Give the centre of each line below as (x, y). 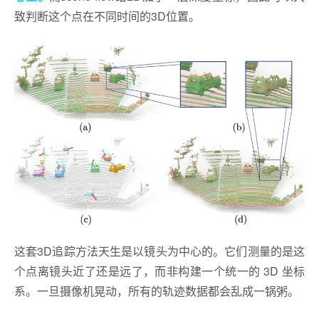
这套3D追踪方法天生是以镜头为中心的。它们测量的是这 (159, 251)
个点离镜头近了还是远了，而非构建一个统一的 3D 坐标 (159, 271)
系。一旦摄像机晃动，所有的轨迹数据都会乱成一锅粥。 (157, 291)
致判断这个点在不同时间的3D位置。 (107, 16)
